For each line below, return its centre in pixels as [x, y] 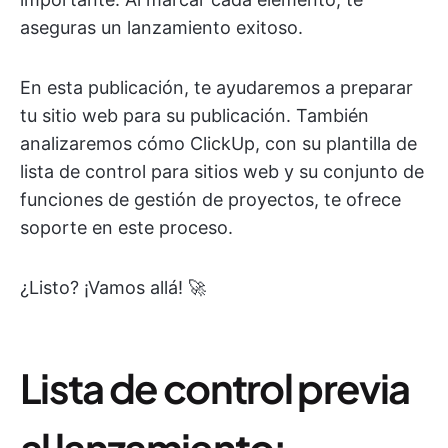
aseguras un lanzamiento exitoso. [161, 27]
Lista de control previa [215, 387]
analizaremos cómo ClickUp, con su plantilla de [218, 143]
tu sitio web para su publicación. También [194, 115]
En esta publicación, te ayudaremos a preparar [216, 87]
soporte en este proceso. [126, 227]
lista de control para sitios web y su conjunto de [222, 171]
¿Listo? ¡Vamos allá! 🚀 [113, 287]
